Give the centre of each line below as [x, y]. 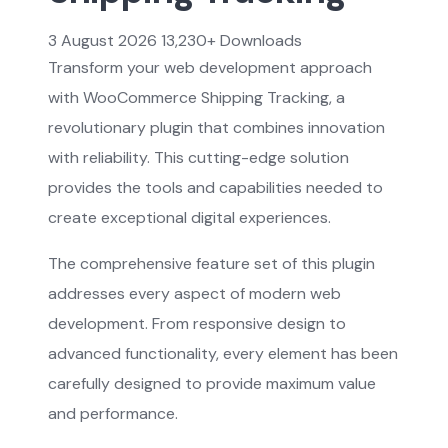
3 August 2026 [104, 40]
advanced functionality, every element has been [223, 353]
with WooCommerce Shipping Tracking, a [196, 97]
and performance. [113, 413]
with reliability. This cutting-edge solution [198, 157]
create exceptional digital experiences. [189, 217]
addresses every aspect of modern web [194, 293]
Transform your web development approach [210, 67]
